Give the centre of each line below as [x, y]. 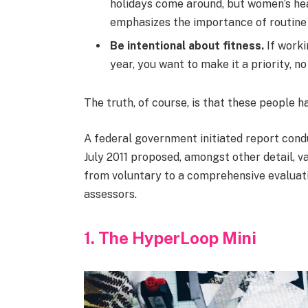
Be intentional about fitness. [187, 46]
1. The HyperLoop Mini [170, 238]
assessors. [110, 194]
